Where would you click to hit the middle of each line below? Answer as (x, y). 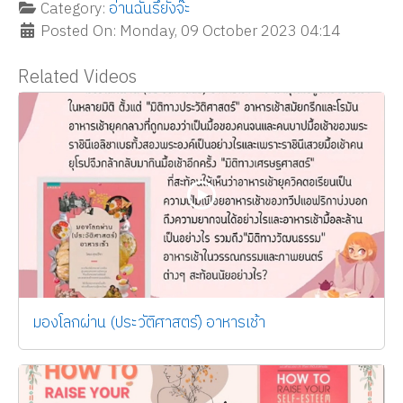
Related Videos (77, 77)
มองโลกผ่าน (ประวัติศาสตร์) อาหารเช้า (149, 322)
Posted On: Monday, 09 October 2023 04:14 (189, 31)
